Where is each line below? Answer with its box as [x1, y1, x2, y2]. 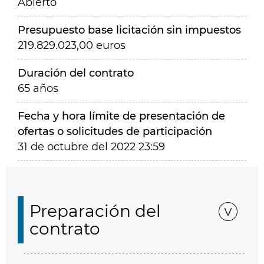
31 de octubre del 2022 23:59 [18, 140, 165, 153]
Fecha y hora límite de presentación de [18, 110, 225, 123]
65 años [18, 82, 58, 95]
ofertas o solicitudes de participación [18, 125, 212, 138]
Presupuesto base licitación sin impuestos [18, 24, 241, 37]
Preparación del [29, 201, 161, 221]
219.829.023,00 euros [18, 39, 126, 52]
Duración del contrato [18, 67, 134, 80]
